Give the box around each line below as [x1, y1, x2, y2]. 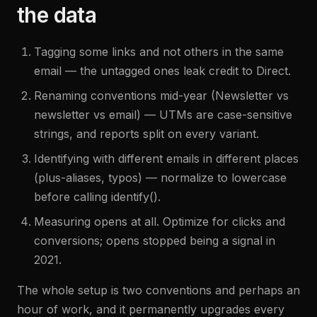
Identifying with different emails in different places [34, 151, 299, 166]
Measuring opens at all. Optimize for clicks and [34, 214, 285, 229]
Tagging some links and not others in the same [34, 45, 284, 59]
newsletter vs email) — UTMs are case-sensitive [34, 108, 292, 122]
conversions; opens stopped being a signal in [34, 234, 275, 248]
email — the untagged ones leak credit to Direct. [34, 64, 291, 78]
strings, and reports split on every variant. [34, 127, 259, 141]
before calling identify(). [34, 190, 161, 204]
